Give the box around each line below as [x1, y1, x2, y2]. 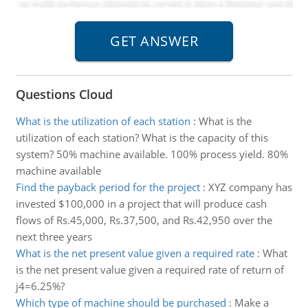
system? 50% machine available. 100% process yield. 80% [15, 147, 288, 161]
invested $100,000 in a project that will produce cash [15, 197, 267, 210]
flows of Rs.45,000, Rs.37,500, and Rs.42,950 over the [15, 213, 272, 227]
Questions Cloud [15, 86, 113, 102]
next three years [15, 230, 92, 243]
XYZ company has [208, 180, 292, 194]
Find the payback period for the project [15, 180, 200, 194]
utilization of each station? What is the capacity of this [15, 131, 268, 144]
